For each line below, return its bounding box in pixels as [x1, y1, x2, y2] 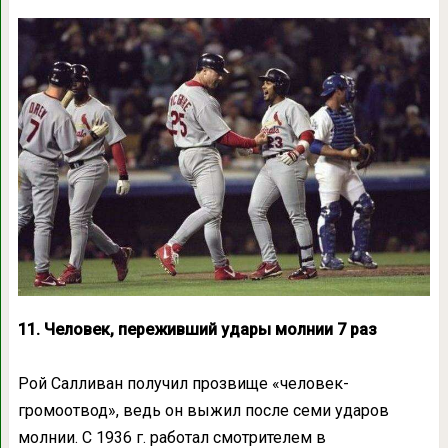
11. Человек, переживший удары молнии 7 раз [17, 319, 377, 339]
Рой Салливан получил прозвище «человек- [17, 373, 349, 393]
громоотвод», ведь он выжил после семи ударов [17, 400, 389, 420]
